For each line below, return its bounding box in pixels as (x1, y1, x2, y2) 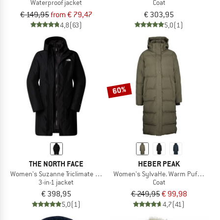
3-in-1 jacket (38, 177, 75, 187)
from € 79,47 (51, 9, 92, 20)
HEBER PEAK (138, 158, 180, 169)
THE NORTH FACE (29, 158, 83, 169)
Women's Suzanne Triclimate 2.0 (10, 169, 104, 178)
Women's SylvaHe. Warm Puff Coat (113, 169, 213, 178)
